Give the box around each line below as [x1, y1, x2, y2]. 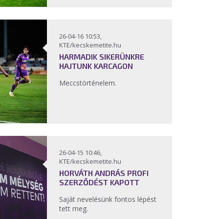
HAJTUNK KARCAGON [59, 61, 133, 70]
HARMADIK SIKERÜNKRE [59, 52, 144, 61]
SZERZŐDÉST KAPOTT [59, 177, 139, 187]
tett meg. [59, 204, 88, 213]
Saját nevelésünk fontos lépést [59, 195, 156, 204]
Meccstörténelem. [59, 78, 118, 88]
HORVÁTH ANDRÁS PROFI [59, 168, 149, 177]
